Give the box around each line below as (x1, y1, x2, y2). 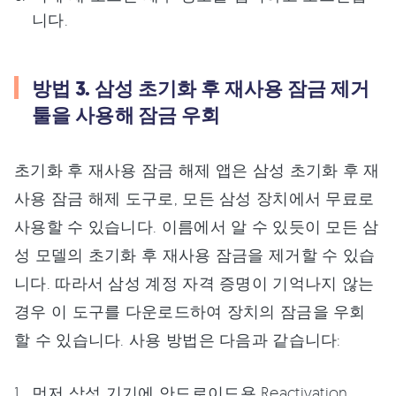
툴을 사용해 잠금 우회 (32, 102, 221, 128)
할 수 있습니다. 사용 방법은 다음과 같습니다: (14, 329, 341, 349)
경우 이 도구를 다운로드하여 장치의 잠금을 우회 (14, 301, 366, 321)
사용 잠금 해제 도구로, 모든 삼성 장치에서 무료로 (14, 187, 375, 208)
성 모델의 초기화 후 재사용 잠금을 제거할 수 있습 (14, 244, 376, 264)
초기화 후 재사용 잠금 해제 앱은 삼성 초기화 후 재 (14, 159, 380, 179)
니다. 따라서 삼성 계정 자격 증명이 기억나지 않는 (14, 272, 375, 293)
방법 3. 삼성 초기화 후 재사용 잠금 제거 (32, 75, 370, 102)
